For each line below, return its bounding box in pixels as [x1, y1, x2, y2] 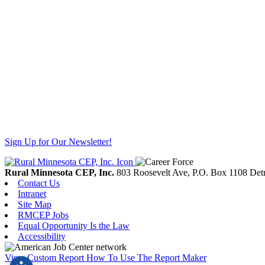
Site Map [18, 199, 51, 209]
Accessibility [18, 231, 66, 241]
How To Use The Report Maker [86, 252, 206, 263]
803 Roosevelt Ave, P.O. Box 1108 [117, 167, 250, 177]
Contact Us [18, 177, 60, 188]
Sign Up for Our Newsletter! [5, 136, 112, 147]
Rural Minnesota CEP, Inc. [5, 167, 117, 177]
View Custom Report [5, 252, 84, 263]
